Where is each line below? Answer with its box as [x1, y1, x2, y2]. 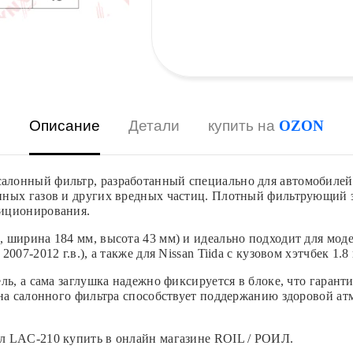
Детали [128, 117, 180, 134]
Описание [29, 117, 100, 134]
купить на [208, 117, 279, 134]
